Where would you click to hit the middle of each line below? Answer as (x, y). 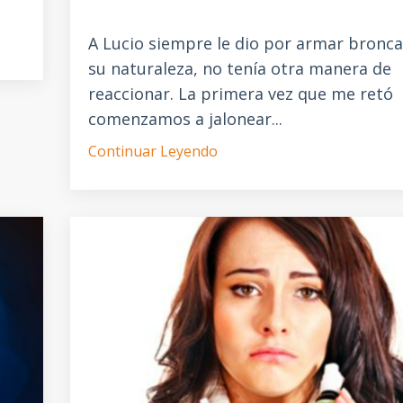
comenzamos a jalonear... (185, 119)
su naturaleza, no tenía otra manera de (239, 69)
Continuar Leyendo (152, 152)
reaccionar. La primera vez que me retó (240, 94)
